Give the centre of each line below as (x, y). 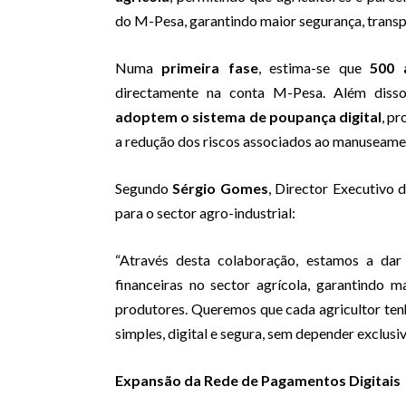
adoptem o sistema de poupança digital (249, 117)
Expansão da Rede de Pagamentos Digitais (258, 381)
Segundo (144, 188)
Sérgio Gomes (220, 188)
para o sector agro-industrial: (205, 213)
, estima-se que (314, 68)
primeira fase (210, 68)
